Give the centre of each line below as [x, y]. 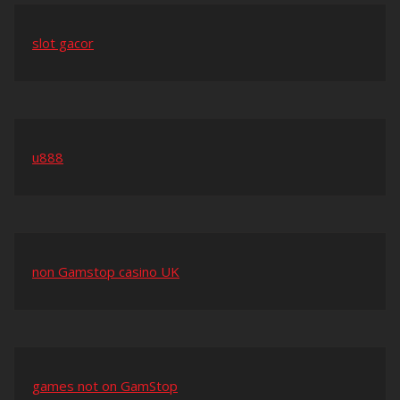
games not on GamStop [105, 386]
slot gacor [63, 43]
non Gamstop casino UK [106, 272]
